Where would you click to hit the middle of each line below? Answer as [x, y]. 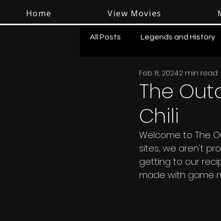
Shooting [126, 76]
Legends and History [178, 37]
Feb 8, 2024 [159, 73]
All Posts [105, 37]
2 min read [198, 73]
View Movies [135, 13]
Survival [177, 76]
